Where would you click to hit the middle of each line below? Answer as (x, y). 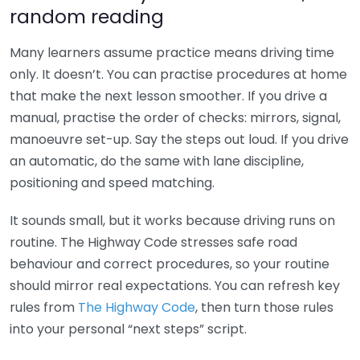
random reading (87, 17)
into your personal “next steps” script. (128, 329)
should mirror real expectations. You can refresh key (175, 286)
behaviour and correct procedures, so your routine (170, 264)
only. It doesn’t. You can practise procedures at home (178, 75)
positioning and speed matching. (112, 183)
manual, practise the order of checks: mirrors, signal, (175, 118)
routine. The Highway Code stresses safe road (153, 243)
